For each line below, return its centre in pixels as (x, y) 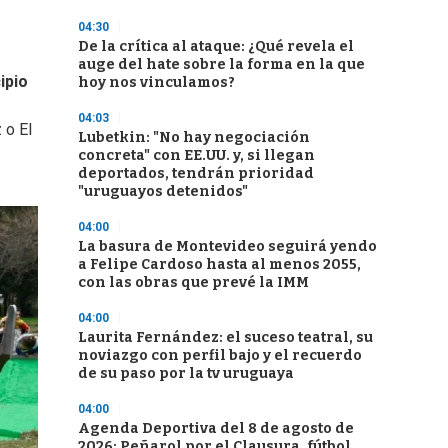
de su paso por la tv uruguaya (186, 373)
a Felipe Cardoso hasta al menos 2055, (219, 264)
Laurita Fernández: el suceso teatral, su (225, 337)
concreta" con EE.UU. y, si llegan (196, 155)
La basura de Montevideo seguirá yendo (227, 246)
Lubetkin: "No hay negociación (194, 137)
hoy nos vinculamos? (156, 82)
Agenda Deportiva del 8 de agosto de (216, 428)
